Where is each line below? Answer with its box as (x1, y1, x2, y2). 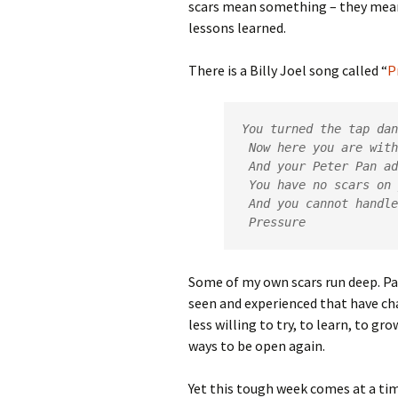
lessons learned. (188, 19, 286, 36)
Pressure (249, 215, 306, 229)
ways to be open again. (188, 337, 325, 354)
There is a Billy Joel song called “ (188, 61, 387, 79)
